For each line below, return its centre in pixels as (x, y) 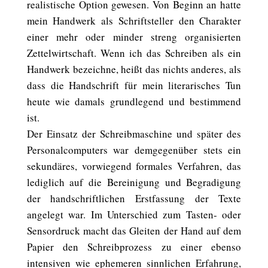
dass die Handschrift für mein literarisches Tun (134, 85)
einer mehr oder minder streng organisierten (134, 37)
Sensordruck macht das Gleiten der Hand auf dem (134, 231)
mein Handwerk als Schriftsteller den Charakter (134, 21)
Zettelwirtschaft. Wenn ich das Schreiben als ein (134, 53)
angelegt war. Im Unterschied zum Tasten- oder (134, 214)
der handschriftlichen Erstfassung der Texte (134, 198)
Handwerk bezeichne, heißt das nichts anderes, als (134, 69)
